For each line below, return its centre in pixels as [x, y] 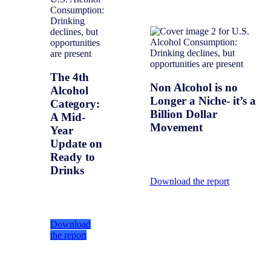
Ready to [73, 157]
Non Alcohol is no [194, 88]
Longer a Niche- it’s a [203, 101]
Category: [75, 104]
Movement [176, 128]
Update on [76, 144]
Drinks [67, 171]
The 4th [70, 77]
